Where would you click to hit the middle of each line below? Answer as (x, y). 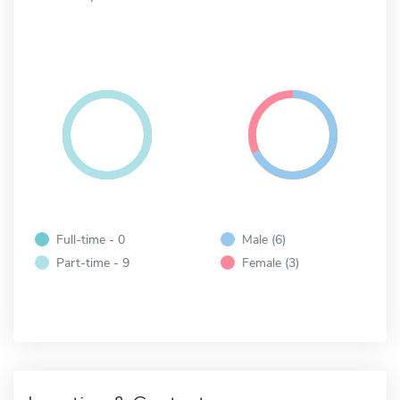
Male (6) (264, 239)
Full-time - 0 (91, 239)
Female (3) (271, 262)
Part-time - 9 (93, 262)
